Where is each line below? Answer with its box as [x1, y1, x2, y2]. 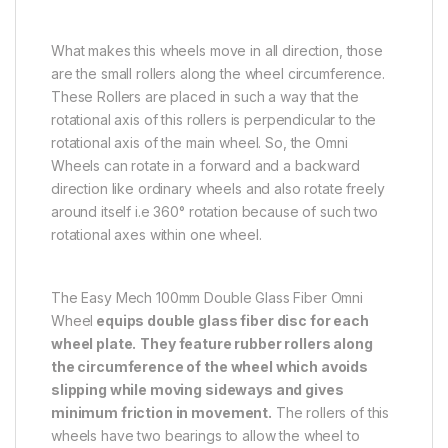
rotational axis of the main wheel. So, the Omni [51, 133, 348, 151]
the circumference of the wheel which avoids [51, 357, 368, 375]
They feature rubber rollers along [140, 334, 373, 352]
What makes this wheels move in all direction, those [51, 41, 383, 59]
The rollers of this [271, 403, 390, 421]
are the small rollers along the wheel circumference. [51, 64, 385, 82]
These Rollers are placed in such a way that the [51, 87, 359, 105]
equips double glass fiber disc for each [93, 311, 369, 329]
